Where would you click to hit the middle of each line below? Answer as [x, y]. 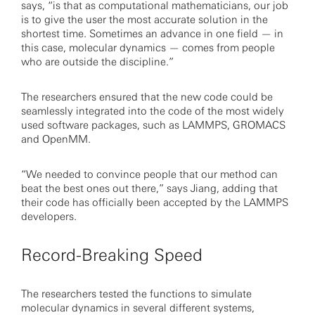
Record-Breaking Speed [112, 255]
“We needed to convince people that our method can [149, 174]
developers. [49, 217]
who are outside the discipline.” [97, 62]
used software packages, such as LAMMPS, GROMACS [153, 125]
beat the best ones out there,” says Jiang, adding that [149, 188]
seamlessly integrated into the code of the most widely [153, 111]
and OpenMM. [56, 139]
